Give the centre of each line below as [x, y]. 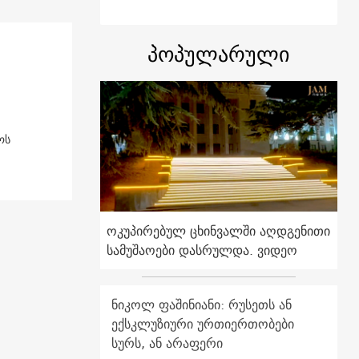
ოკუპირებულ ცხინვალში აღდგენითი [218, 231]
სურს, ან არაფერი [167, 343]
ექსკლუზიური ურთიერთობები [202, 324]
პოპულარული [219, 54]
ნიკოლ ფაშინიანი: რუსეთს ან [201, 305]
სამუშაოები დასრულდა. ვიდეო [202, 250]
